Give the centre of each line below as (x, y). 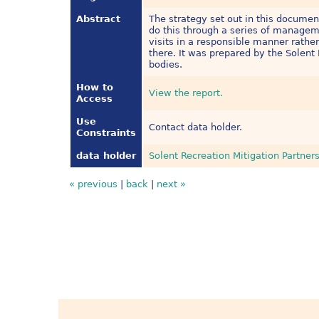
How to (95, 88)
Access (95, 99)
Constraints (106, 133)
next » (172, 184)
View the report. (186, 93)
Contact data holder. (196, 127)
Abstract (99, 19)
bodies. (166, 65)
